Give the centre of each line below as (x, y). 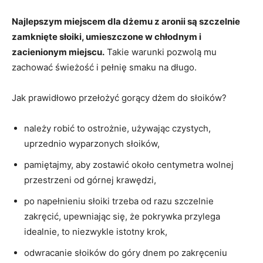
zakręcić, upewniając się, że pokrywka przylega (122, 216)
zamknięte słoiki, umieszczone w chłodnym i (107, 36)
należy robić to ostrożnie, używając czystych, (117, 128)
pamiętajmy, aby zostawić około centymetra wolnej (129, 164)
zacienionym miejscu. (58, 52)
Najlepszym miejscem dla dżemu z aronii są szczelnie (126, 21)
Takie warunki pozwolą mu (161, 52)
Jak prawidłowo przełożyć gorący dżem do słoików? (119, 97)
